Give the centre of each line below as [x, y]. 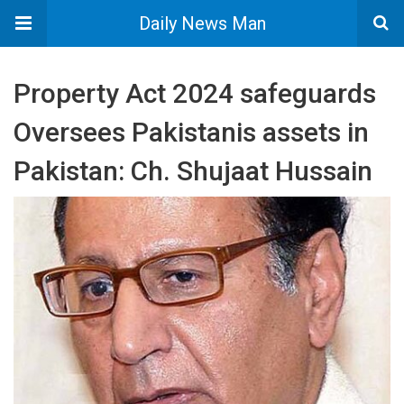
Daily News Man [202, 23]
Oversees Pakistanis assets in [191, 132]
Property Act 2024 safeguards [195, 93]
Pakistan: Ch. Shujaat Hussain [193, 171]
